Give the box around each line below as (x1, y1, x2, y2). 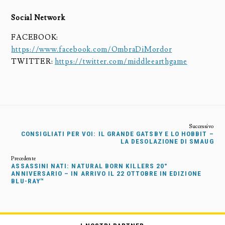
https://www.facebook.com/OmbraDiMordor (11, 45, 172, 55)
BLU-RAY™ (11, 177, 44, 185)
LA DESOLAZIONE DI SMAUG (121, 137, 214, 145)
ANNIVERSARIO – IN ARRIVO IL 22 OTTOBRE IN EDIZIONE (11, 169, 201, 177)
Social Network (11, 13, 65, 23)
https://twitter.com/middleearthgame (55, 57, 187, 67)
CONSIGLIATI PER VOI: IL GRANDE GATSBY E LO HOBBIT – (21, 130, 214, 138)
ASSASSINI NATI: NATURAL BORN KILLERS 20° (11, 162, 168, 170)
